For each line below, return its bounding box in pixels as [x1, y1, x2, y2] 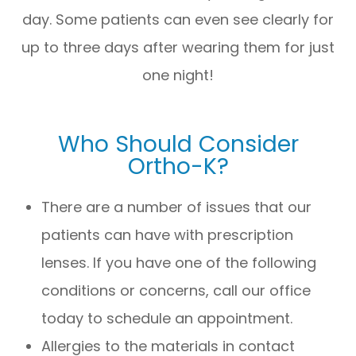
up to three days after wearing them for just [21, 37, 335, 57]
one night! [142, 64, 214, 85]
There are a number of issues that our [41, 196, 312, 217]
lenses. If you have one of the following [41, 252, 317, 273]
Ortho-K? [127, 149, 229, 182]
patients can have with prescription [41, 224, 294, 245]
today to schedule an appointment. [41, 308, 293, 328]
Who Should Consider [57, 127, 299, 160]
